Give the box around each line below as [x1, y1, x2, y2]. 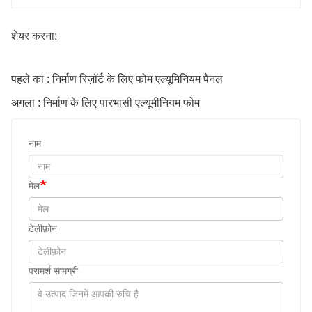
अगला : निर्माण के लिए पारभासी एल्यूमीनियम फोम [11, 96, 200, 109]
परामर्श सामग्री [29, 265, 78, 276]
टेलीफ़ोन [29, 222, 57, 234]
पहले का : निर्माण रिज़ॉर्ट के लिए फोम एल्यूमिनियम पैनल [11, 72, 223, 85]
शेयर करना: [11, 29, 57, 42]
